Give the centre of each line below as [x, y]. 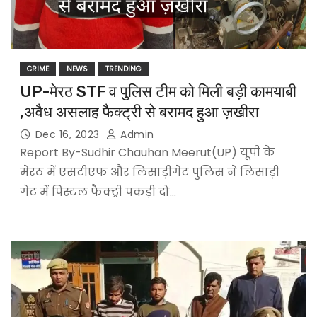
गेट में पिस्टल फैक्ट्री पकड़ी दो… [98, 192]
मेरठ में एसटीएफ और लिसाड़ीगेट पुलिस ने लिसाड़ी [149, 172]
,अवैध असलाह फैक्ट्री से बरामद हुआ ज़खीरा [139, 112]
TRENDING [123, 69]
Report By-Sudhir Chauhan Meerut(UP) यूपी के [147, 152]
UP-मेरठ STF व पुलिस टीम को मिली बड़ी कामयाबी [158, 91]
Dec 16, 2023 [69, 134]
